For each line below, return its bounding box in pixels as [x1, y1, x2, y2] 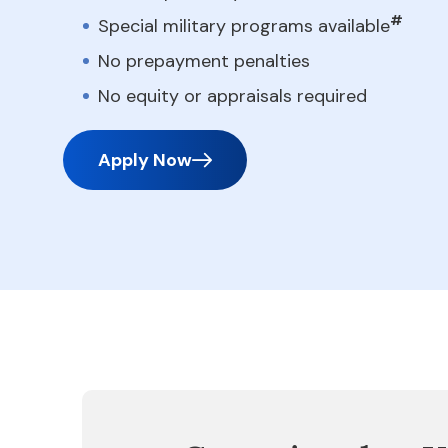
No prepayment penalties [98, 49, 310, 73]
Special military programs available [98, 14, 390, 38]
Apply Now [98, 148, 192, 172]
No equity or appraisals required [98, 84, 367, 108]
